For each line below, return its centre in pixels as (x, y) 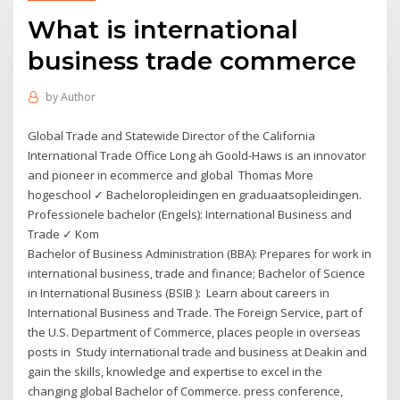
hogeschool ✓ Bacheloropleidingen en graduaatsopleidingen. (195, 194)
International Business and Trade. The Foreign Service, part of (196, 312)
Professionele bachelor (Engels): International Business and (190, 214)
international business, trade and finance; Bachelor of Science (197, 273)
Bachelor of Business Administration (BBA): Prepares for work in (200, 253)
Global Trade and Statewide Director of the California (172, 135)
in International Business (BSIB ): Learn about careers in (179, 292)
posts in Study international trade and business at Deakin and (198, 351)
